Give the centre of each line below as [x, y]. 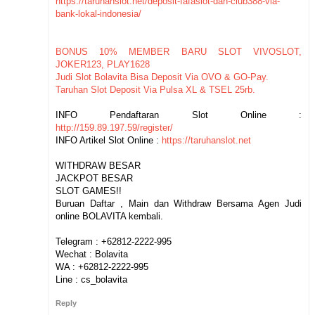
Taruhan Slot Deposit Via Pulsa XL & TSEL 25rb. [155, 89]
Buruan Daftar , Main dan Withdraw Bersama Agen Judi [179, 203]
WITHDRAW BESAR [98, 165]
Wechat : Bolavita [92, 254]
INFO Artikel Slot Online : [109, 140]
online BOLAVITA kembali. [109, 216]
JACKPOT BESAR [94, 178]
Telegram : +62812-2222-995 [114, 241]
